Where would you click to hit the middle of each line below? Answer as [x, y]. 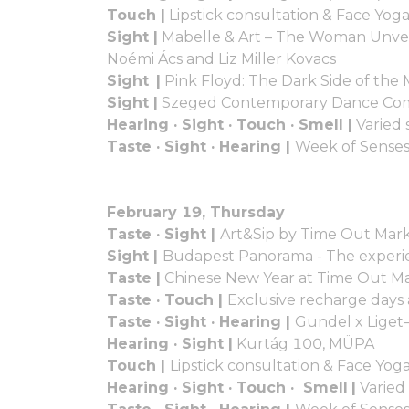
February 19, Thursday [196, 212]
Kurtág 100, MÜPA [304, 343]
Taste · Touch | [167, 299]
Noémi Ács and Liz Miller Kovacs [223, 58]
